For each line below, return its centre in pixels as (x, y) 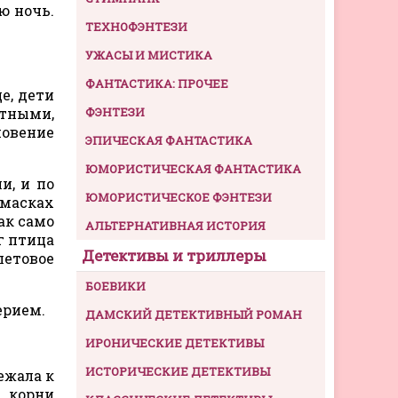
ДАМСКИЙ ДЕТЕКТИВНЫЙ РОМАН (194, 314)
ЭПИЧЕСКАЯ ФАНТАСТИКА (169, 140)
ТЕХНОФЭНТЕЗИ (136, 26)
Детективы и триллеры (174, 255)
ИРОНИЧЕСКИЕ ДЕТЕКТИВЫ (175, 342)
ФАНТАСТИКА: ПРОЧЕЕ (157, 83)
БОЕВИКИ (115, 286)
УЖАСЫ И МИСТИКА (149, 55)
